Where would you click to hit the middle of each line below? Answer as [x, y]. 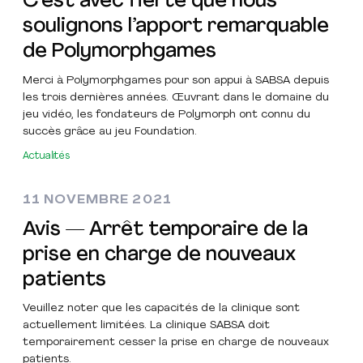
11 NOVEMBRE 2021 [97, 200]
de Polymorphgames [120, 52]
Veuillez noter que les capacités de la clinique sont [161, 309]
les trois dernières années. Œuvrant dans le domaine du [176, 97]
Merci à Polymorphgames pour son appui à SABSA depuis [176, 80]
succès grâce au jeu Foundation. [110, 131]
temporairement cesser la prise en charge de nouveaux [176, 343]
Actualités [46, 156]
